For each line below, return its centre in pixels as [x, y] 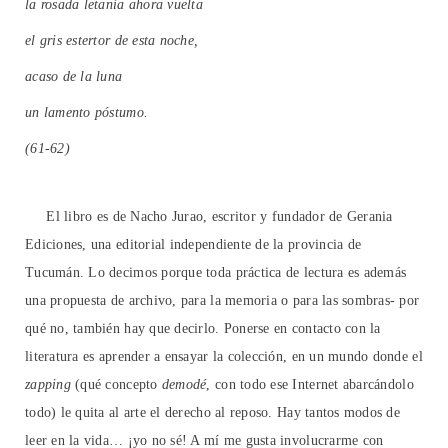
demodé [184, 385]
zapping [48, 385]
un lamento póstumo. [87, 113]
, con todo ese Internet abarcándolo [310, 385]
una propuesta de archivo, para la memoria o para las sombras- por [222, 301]
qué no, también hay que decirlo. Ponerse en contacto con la [203, 329]
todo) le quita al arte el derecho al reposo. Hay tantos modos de [213, 413]
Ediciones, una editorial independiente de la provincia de [193, 245]
